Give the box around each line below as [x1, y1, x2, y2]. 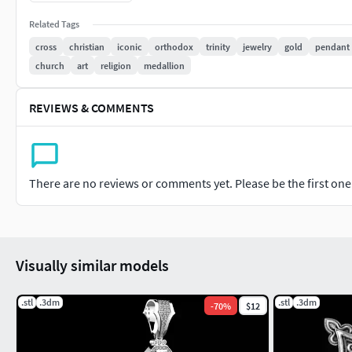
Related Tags [29, 18, 79, 30]
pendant [315, 40, 350, 53]
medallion [144, 59, 185, 71]
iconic [117, 40, 142, 53]
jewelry [243, 40, 272, 53]
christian [69, 40, 104, 53]
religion [101, 59, 131, 71]
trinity [206, 40, 230, 53]
